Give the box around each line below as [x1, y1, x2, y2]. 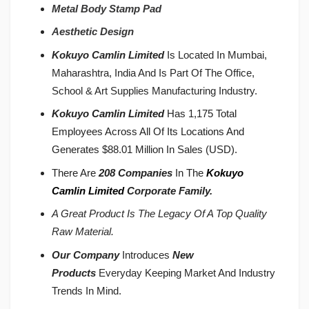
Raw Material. [52, 226, 114, 238]
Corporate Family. [127, 184, 212, 197]
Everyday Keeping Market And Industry [96, 266, 275, 279]
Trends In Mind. [52, 284, 121, 297]
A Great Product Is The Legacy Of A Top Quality [52, 208, 267, 220]
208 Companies [99, 166, 172, 179]
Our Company [52, 248, 122, 261]
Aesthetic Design [52, 26, 134, 38]
